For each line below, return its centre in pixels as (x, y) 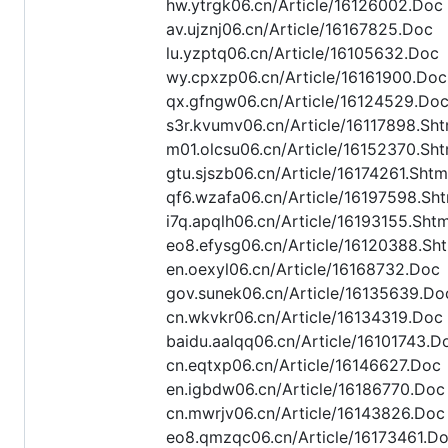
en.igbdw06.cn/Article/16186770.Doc (305, 389)
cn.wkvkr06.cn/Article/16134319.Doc (304, 317)
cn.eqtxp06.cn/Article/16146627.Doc (303, 365)
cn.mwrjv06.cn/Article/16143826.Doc (305, 413)
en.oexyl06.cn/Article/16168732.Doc (303, 269)
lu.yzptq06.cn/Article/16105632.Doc (302, 53)
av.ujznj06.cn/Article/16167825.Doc (299, 29)
